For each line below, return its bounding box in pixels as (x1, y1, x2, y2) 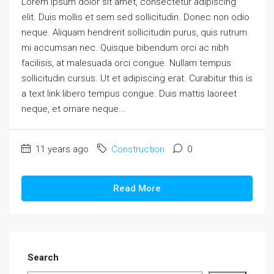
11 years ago (33, 144, 89, 155)
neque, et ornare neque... (21, 103, 126, 115)
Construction (111, 144, 165, 155)
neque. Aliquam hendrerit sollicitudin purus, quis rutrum (21, 27, 247, 39)
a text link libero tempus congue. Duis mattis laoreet (21, 88, 237, 100)
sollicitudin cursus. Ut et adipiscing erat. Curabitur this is (21, 73, 253, 84)
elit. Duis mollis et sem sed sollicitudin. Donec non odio (21, 12, 250, 23)
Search (28, 252, 59, 264)
